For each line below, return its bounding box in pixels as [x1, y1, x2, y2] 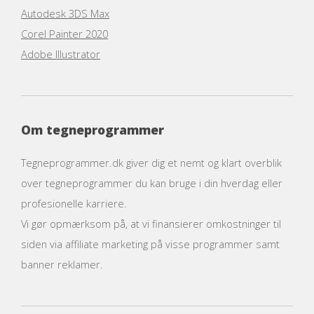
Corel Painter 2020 [21, 26, 108, 41]
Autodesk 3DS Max [21, 6, 109, 20]
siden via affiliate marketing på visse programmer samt [21, 236, 280, 251]
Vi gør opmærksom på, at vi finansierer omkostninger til [21, 216, 281, 231]
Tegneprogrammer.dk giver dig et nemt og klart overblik [21, 155, 282, 170]
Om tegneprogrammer [21, 121, 164, 139]
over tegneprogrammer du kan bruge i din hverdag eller [21, 175, 282, 190]
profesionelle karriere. [21, 196, 127, 210]
